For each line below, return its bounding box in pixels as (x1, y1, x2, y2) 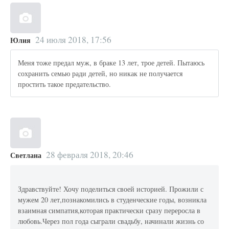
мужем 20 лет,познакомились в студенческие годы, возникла (18, 195, 207, 205)
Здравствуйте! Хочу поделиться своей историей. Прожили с (18, 184, 204, 194)
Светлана (10, 150, 41, 161)
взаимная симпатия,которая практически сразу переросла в (18, 205, 201, 216)
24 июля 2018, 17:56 (35, 33, 111, 45)
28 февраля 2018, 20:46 (45, 149, 133, 161)
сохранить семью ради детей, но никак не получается (18, 68, 183, 79)
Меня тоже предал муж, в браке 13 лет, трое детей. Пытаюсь (18, 58, 205, 68)
